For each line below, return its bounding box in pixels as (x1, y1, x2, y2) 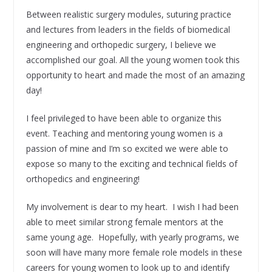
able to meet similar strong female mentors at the (25, 216, 223, 228)
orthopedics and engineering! (25, 172, 140, 185)
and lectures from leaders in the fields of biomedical (25, 23, 230, 35)
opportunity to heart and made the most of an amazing (25, 69, 245, 81)
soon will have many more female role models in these (25, 246, 242, 258)
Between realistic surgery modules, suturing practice (25, 8, 231, 20)
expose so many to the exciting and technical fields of (25, 157, 237, 169)
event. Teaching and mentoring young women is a (25, 127, 223, 139)
